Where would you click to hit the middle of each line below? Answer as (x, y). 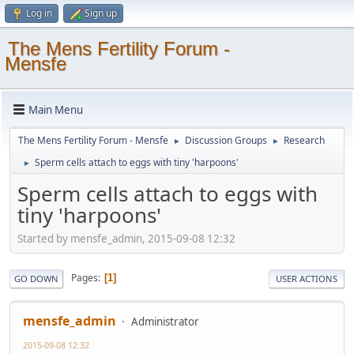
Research (304, 140)
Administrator (165, 321)
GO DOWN (36, 278)
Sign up (101, 13)
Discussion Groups (226, 140)
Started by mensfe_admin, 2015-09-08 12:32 (126, 238)
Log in (39, 13)
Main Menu (56, 109)
